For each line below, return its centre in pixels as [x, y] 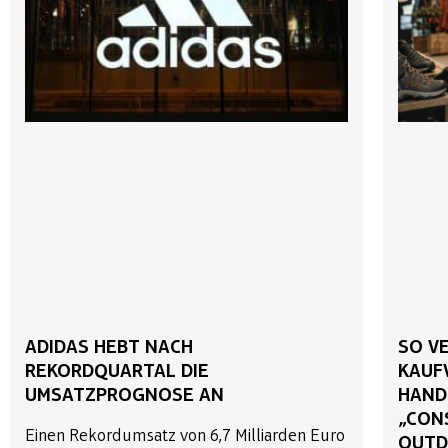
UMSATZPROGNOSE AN [124, 395]
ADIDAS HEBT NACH [109, 347]
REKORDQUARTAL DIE [117, 371]
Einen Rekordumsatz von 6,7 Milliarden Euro [185, 436]
